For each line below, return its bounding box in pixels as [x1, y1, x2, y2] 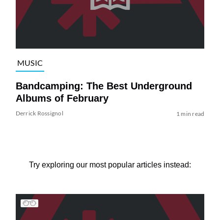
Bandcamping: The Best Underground [15, 80, 192, 91]
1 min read [176, 110, 205, 117]
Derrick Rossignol [15, 109, 63, 117]
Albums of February [15, 92, 109, 104]
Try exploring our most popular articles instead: [29, 160, 191, 169]
